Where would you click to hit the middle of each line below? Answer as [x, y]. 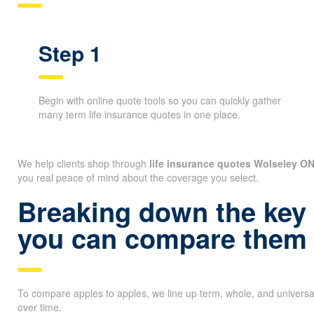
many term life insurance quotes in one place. [139, 114]
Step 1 [70, 53]
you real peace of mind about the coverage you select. [138, 177]
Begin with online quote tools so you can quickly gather [160, 100]
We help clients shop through [83, 163]
